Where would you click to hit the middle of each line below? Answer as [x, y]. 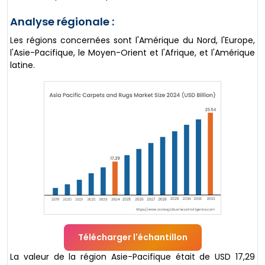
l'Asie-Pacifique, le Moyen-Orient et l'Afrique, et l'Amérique [132, 53]
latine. [22, 65]
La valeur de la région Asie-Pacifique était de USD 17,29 [132, 256]
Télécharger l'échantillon [132, 237]
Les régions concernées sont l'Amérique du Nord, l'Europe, [132, 41]
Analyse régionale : [62, 22]
